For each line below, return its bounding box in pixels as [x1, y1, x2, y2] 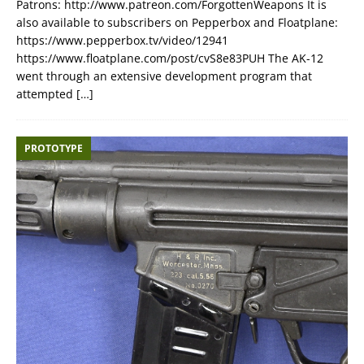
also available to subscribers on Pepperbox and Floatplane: [16, 14, 338, 30]
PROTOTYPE [24, 141, 83, 155]
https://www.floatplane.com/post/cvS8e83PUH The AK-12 [16, 50, 323, 66]
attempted [16, 85, 76, 102]
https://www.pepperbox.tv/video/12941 [16, 32, 228, 48]
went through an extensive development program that [16, 67, 312, 84]
